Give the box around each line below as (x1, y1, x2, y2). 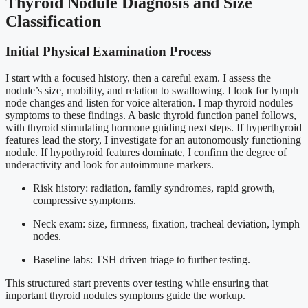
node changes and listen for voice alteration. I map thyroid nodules (5, 97, 293, 109)
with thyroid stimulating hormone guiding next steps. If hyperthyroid (5, 122, 302, 134)
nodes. (33, 230, 61, 243)
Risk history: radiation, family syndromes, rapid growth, (33, 182, 275, 195)
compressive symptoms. (33, 195, 136, 207)
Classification (5, 12, 101, 30)
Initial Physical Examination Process (5, 44, 211, 59)
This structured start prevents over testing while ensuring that (5, 277, 268, 289)
